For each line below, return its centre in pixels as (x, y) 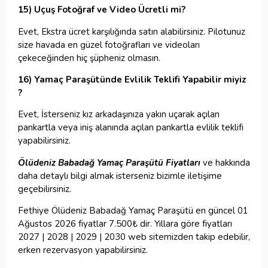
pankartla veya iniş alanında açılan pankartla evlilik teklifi (131, 128)
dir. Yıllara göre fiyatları (185, 224)
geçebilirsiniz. (45, 189)
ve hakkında (225, 162)
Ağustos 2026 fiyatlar (63, 224)
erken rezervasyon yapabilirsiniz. (83, 250)
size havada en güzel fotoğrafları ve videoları (109, 45)
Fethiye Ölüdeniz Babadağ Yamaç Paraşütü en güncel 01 (133, 211)
